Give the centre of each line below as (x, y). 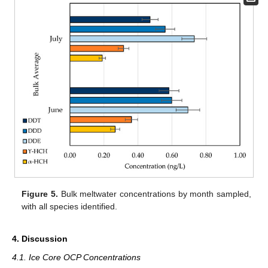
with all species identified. (70, 207)
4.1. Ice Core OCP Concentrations (76, 258)
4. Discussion (40, 239)
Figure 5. (40, 194)
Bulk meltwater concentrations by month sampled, (154, 194)
